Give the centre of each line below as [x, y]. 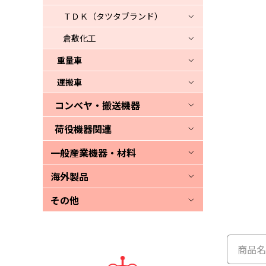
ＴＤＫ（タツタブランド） [113, 16]
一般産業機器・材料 [93, 153]
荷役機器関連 [83, 129]
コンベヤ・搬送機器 [97, 105]
